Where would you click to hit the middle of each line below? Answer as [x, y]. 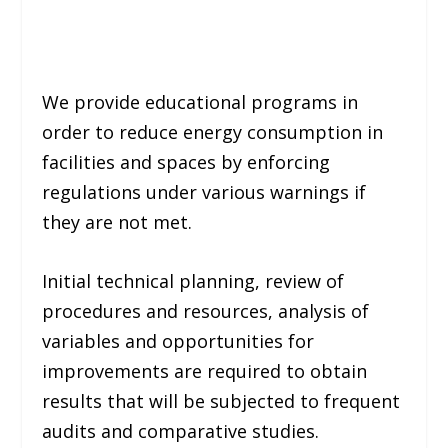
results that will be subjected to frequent [221, 400]
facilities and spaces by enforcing [186, 161]
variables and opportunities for [178, 340]
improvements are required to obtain [205, 370]
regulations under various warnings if [204, 191]
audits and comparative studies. [183, 430]
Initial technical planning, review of [193, 280]
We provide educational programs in [200, 101]
